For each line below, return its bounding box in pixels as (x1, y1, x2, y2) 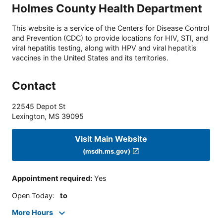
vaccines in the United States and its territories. (12, 54, 168, 62)
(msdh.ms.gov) (83, 147, 131, 155)
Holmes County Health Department (12, 1, 202, 15)
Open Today (12, 191, 53, 200)
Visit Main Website (75, 133, 147, 144)
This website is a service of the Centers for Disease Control (12, 24, 209, 33)
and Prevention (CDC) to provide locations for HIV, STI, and (12, 34, 208, 43)
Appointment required (12, 174, 90, 183)
